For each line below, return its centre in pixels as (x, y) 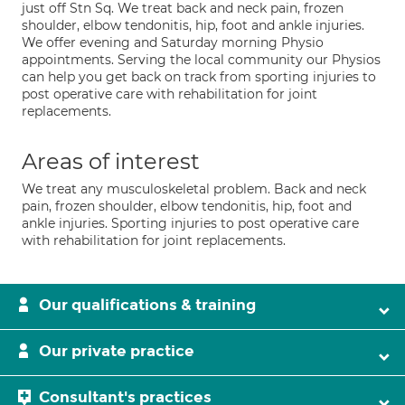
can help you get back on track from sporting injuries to (199, 77)
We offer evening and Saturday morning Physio (173, 42)
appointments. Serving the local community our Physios (201, 60)
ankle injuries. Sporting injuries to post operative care (190, 223)
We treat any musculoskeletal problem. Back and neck (194, 189)
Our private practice (117, 351)
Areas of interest (111, 161)
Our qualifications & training (147, 305)
